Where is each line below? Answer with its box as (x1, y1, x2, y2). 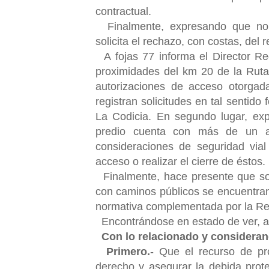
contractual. (95, 5, 151, 17)
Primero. (106, 245, 150, 258)
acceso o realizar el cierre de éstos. (95, 155, 265, 168)
